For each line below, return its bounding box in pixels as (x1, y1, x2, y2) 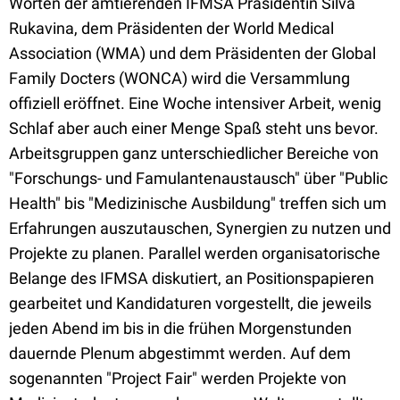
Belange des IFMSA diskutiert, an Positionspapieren (9, 269, 374, 287)
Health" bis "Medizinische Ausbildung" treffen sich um (9, 194, 387, 212)
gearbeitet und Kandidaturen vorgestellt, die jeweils (9, 294, 371, 312)
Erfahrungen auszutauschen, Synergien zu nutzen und (9, 219, 391, 237)
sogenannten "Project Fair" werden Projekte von (9, 369, 346, 387)
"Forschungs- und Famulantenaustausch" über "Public (9, 169, 387, 187)
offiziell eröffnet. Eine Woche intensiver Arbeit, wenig (9, 94, 381, 112)
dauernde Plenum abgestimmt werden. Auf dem (9, 344, 351, 362)
